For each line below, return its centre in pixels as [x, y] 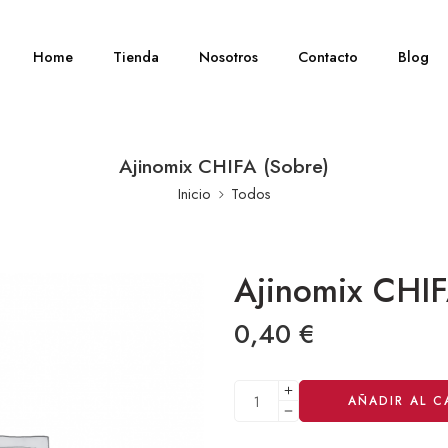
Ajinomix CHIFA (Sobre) [224, 166]
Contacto [328, 56]
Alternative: [271, 389]
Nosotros [229, 56]
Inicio [194, 193]
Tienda [136, 56]
